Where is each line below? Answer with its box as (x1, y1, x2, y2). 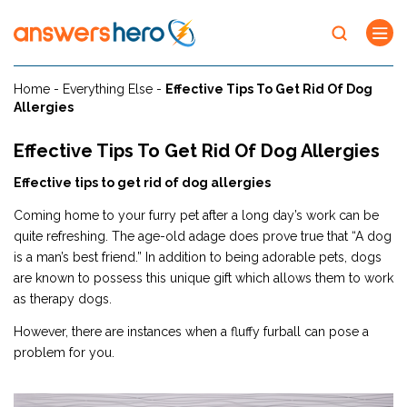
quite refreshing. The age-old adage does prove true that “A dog (14, 228, 392, 243)
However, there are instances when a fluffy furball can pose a (14, 323, 369, 339)
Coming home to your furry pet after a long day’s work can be (14, 207, 379, 223)
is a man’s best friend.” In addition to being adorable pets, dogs (14, 249, 382, 264)
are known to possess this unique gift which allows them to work (14, 270, 393, 285)
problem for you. (14, 344, 114, 360)
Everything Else (63, 81, 153, 96)
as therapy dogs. (14, 291, 112, 306)
